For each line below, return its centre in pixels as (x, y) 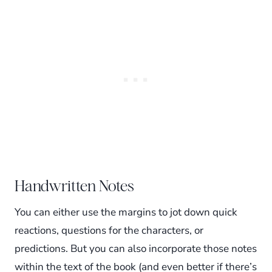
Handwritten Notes (74, 186)
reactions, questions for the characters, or (109, 231)
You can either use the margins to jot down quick (126, 212)
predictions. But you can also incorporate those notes (136, 249)
